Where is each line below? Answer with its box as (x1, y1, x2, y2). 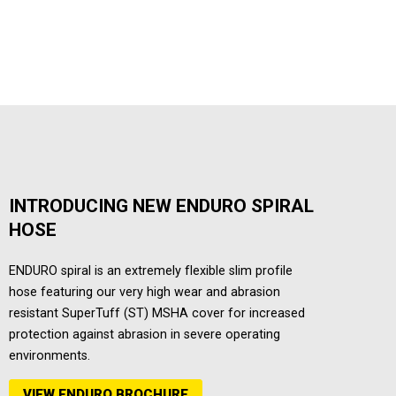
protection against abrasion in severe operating (9, 327, 280, 343)
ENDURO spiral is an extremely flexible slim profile (9, 263, 293, 279)
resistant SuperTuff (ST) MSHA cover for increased (9, 306, 305, 322)
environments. (9, 348, 90, 364)
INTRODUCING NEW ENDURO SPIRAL (9, 195, 314, 217)
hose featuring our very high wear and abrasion (9, 285, 280, 301)
